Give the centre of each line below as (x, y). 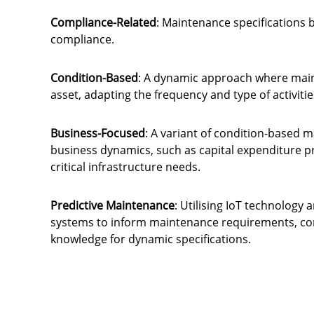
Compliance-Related (103, 22)
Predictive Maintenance (112, 205)
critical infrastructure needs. (125, 167)
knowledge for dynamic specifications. (151, 239)
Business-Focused (98, 133)
